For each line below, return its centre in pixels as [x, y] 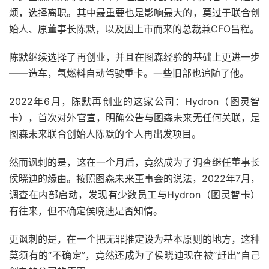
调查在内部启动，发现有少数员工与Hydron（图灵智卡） [134, 195]
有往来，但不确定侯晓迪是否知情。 [86, 211]
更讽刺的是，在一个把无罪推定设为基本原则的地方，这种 [134, 239]
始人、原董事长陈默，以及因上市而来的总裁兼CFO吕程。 [134, 29]
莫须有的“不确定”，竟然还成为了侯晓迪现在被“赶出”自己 [134, 255]
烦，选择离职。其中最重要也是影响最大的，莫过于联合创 [134, 13]
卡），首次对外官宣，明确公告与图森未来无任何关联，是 [134, 118]
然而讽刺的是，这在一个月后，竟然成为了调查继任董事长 [134, 162]
